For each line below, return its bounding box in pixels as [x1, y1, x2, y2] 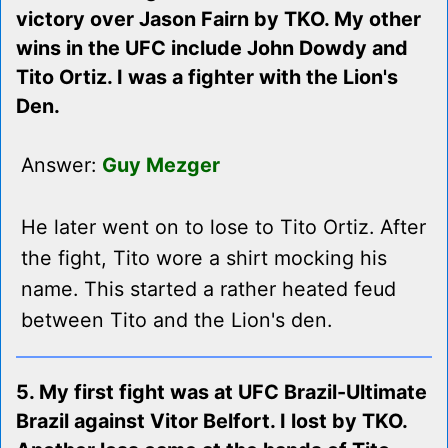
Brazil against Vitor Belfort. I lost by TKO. [16, 409, 407, 434]
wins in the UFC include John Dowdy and [16, 36, 408, 61]
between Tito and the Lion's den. [21, 308, 332, 333]
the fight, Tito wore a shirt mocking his [21, 246, 387, 271]
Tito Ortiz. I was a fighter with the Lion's [16, 65, 398, 90]
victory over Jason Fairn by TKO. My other [16, 7, 421, 32]
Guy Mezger [102, 153, 220, 178]
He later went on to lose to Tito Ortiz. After [21, 215, 426, 240]
